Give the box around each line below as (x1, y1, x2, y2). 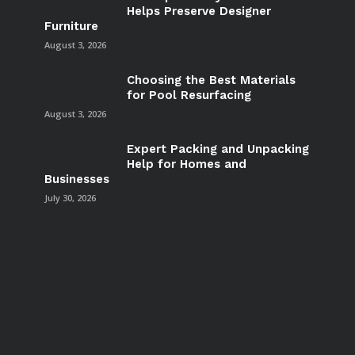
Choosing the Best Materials (126, 72, 296, 87)
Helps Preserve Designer (126, 3, 271, 18)
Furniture (44, 18, 98, 33)
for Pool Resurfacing (126, 87, 251, 102)
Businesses (44, 171, 109, 186)
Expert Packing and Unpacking (126, 141, 309, 156)
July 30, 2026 (44, 191, 96, 204)
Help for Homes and (126, 156, 246, 171)
